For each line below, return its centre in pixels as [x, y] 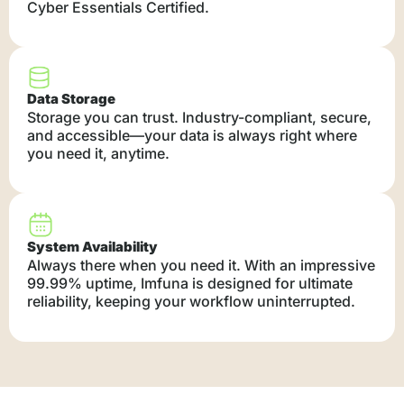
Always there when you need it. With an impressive [201, 266]
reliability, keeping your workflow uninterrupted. [191, 302]
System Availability [92, 247]
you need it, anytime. [98, 154]
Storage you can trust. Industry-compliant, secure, [199, 118]
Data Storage [71, 99]
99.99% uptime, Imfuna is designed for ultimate [190, 284]
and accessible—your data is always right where [192, 136]
